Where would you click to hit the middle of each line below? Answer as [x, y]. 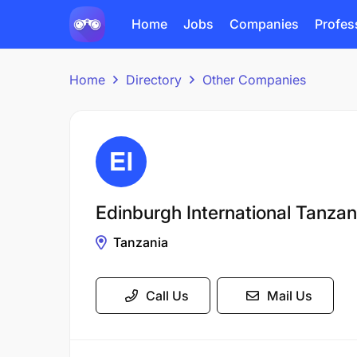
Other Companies [254, 80]
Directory [154, 80]
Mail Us [290, 296]
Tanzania [141, 242]
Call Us [167, 296]
